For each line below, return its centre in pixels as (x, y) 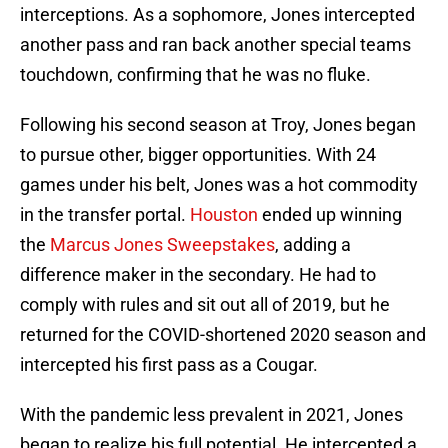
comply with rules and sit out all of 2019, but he (205, 305)
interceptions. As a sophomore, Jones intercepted (217, 15)
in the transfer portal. (105, 215)
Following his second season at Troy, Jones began (218, 125)
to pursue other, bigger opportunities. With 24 (198, 155)
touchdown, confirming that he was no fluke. (195, 75)
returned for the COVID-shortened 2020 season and (223, 335)
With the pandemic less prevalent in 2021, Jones (211, 415)
